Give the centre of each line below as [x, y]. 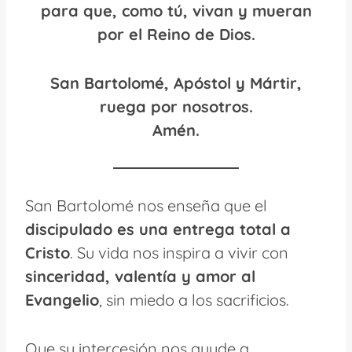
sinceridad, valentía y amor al [140, 276]
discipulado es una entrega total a [158, 229]
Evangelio [62, 299]
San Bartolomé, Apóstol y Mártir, [176, 82]
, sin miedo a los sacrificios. [194, 299]
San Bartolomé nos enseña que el [146, 205]
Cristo [48, 252]
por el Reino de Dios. [176, 34]
